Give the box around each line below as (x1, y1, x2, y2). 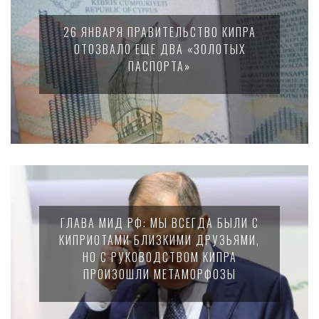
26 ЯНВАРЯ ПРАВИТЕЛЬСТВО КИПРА (63, 23, 256, 41)
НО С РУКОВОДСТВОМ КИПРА (82, 249, 237, 266)
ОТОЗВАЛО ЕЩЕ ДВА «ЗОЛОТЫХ (73, 41, 246, 58)
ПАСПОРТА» (128, 58, 191, 75)
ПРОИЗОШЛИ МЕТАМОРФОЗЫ (83, 266, 236, 283)
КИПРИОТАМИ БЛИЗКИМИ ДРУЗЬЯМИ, (59, 231, 260, 249)
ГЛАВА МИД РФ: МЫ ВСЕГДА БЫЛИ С (60, 214, 259, 231)
